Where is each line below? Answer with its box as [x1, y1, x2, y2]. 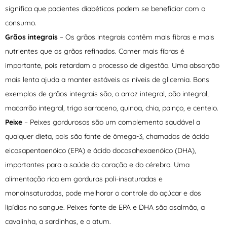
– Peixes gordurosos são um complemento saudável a [22, 118, 200, 127]
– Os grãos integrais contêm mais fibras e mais [58, 32, 214, 42]
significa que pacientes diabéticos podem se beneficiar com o [5, 4, 205, 14]
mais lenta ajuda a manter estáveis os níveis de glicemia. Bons [5, 75, 209, 85]
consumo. [5, 18, 36, 28]
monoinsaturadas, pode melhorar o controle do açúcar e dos [5, 188, 201, 198]
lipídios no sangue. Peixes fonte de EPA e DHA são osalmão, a [5, 203, 205, 212]
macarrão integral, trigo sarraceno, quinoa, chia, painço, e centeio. [5, 103, 218, 113]
